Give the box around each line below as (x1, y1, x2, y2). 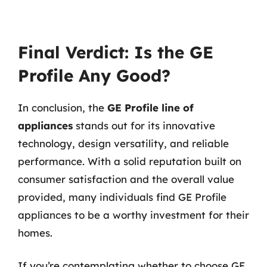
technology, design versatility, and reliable (18, 136, 229, 150)
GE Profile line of (107, 101, 194, 114)
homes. (18, 226, 52, 239)
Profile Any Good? (18, 64, 170, 86)
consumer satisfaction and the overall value (18, 172, 234, 185)
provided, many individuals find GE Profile (18, 190, 226, 203)
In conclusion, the (18, 101, 107, 114)
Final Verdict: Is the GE (18, 41, 213, 63)
